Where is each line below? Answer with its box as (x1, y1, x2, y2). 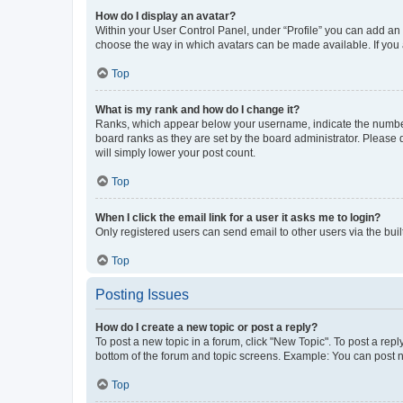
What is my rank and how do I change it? (95, 103, 300, 116)
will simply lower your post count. (95, 146, 255, 159)
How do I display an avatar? (95, 9, 236, 22)
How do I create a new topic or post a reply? (95, 320, 318, 334)
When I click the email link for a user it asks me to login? (95, 210, 381, 224)
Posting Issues (95, 286, 189, 302)
